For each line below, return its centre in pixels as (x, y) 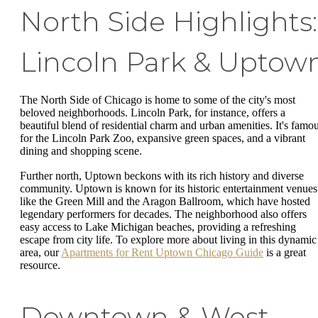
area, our (40, 253)
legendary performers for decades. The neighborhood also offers (163, 214)
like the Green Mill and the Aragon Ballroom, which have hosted (165, 202)
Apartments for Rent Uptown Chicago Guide (162, 253)
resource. (40, 265)
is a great (285, 253)
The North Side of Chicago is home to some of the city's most (158, 99)
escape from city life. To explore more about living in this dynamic (168, 240)
